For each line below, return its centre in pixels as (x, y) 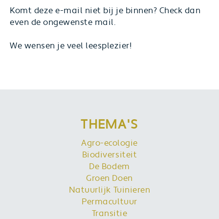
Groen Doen (109, 178)
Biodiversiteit (109, 155)
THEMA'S (109, 125)
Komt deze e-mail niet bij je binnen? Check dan (105, 11)
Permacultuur (109, 202)
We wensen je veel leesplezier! (71, 46)
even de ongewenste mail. (63, 22)
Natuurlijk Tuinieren (109, 190)
